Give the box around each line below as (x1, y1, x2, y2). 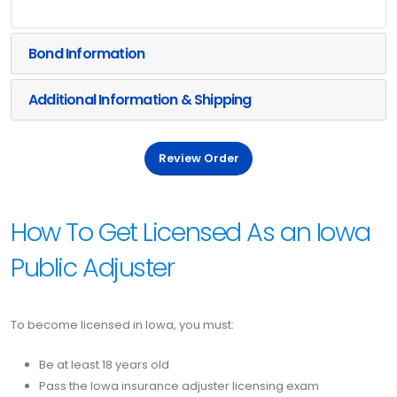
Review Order (158, 151, 239, 167)
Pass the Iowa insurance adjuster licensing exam (39, 377, 319, 394)
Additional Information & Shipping (28, 89, 254, 110)
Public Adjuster (11, 249, 175, 285)
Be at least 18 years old (39, 355, 169, 373)
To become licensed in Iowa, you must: (11, 315, 234, 333)
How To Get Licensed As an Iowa (11, 214, 370, 250)
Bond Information (28, 43, 148, 64)
